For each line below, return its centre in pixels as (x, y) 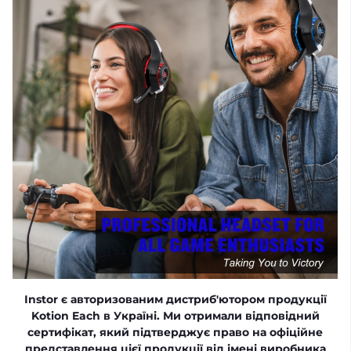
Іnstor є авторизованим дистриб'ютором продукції (175, 299)
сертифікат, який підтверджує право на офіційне (175, 332)
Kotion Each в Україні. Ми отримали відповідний (175, 315)
